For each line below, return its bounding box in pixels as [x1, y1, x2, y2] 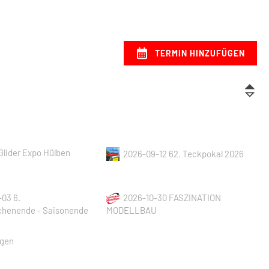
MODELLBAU [106, 205, 157, 216]
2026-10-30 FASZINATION [123, 192, 222, 204]
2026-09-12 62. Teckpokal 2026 [123, 148, 244, 159]
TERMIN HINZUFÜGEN [154, 47, 245, 58]
